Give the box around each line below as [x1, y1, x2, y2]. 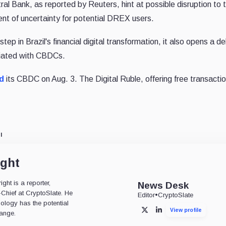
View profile [170, 206, 202, 213]
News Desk [138, 180, 189, 191]
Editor [138, 191, 155, 199]
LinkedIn [158, 209, 183, 215]
